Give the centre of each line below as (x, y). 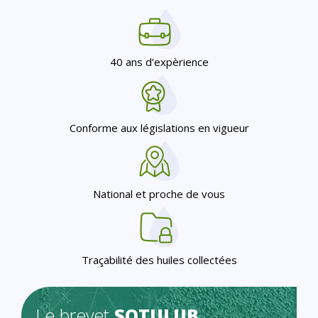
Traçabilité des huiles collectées (159, 259)
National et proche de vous (159, 193)
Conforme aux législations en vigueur (159, 127)
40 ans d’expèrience (159, 61)
